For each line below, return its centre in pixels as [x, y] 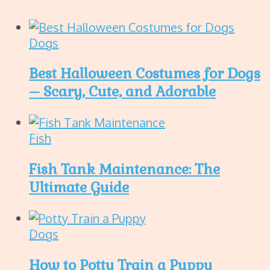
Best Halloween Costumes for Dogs [145, 73]
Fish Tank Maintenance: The [124, 169]
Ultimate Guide [79, 187]
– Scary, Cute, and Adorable [122, 91]
